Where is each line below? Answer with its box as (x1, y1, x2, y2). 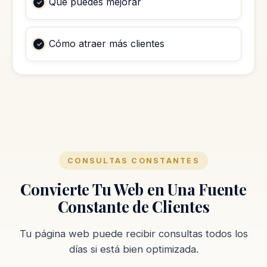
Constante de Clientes (57, 195, 210, 216)
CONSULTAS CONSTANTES (67, 156, 200, 165)
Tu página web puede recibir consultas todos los (19, 227, 248, 240)
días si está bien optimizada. (69, 243, 198, 255)
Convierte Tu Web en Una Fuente (20, 178, 247, 199)
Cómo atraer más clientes (49, 38, 164, 50)
